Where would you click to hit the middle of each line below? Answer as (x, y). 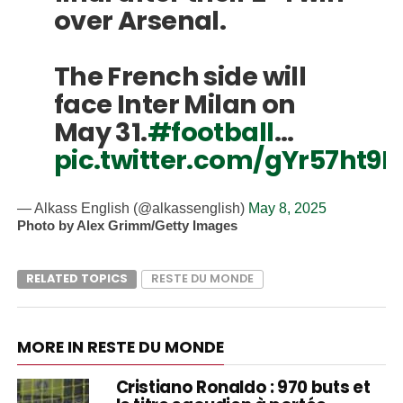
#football (210, 132)
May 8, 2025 (287, 208)
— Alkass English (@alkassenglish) (132, 208)
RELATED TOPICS (76, 278)
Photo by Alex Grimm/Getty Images (127, 225)
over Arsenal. (140, 20)
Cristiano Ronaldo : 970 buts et (243, 387)
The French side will (180, 76)
